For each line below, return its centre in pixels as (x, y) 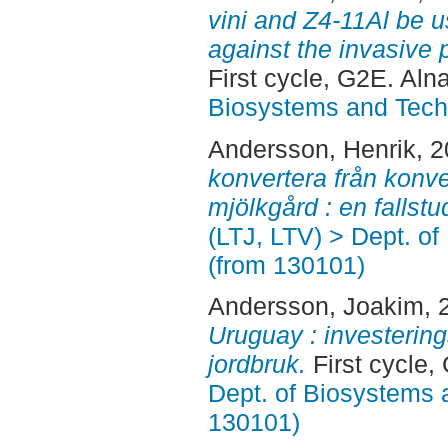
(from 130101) (286, 264)
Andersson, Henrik (311, 148)
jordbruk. (256, 364)
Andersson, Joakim (315, 306)
